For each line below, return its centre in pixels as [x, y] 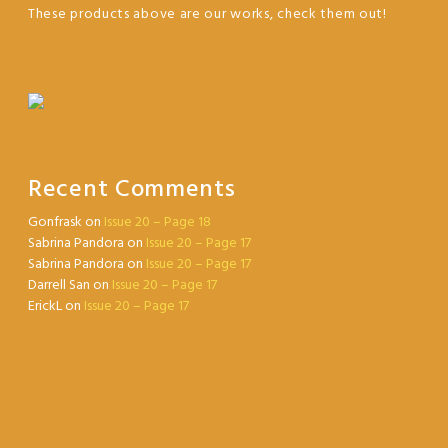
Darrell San [59, 286]
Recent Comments [132, 190]
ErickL [45, 307]
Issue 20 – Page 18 [157, 223]
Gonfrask [55, 223]
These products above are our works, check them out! [207, 15]
